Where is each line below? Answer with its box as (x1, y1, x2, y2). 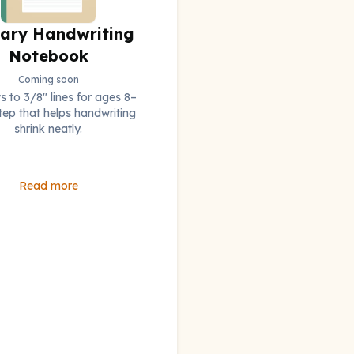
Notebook (8, 46, 88, 66)
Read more (18, 179, 78, 194)
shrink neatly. (14, 122, 83, 137)
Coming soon (17, 73, 79, 86)
